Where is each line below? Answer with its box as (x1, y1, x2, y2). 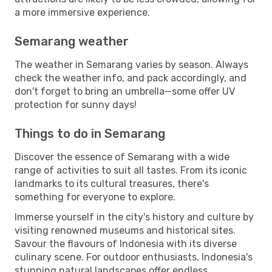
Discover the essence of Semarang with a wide (15, 151, 229, 163)
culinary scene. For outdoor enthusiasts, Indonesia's (15, 251, 253, 263)
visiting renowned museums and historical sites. (15, 224, 236, 236)
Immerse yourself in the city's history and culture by (15, 211, 254, 223)
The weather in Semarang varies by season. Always (15, 58, 248, 70)
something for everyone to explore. (15, 191, 175, 203)
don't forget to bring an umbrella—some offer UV (15, 85, 235, 97)
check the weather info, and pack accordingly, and (15, 72, 246, 84)
